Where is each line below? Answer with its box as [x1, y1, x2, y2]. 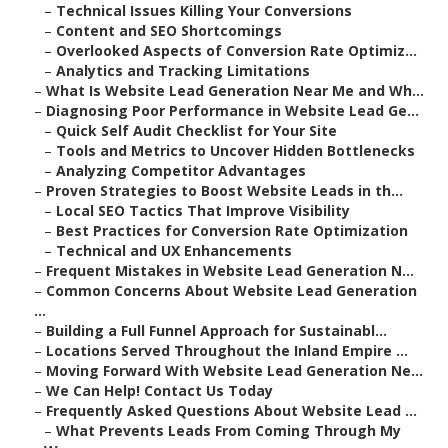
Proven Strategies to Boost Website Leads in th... [46, 181, 403, 201]
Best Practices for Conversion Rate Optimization [56, 221, 408, 241]
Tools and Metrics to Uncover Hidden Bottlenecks [56, 141, 415, 161]
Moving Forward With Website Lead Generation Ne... [46, 361, 423, 381]
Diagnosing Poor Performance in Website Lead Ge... [46, 101, 419, 121]
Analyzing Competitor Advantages [56, 161, 306, 181]
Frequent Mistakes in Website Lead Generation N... [46, 261, 414, 281]
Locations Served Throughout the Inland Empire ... [46, 341, 408, 361]
